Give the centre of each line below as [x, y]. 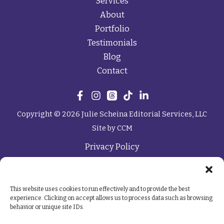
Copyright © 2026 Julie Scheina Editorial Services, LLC [112, 114]
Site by [104, 128]
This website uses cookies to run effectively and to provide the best [100, 189]
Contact [112, 71]
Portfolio [112, 29]
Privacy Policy [112, 147]
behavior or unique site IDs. [47, 207]
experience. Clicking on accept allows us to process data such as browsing [111, 198]
